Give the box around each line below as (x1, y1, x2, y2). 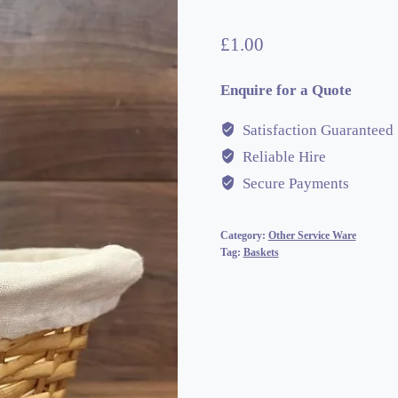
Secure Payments (238, 175, 349, 193)
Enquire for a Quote (219, 82, 352, 99)
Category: (219, 229, 268, 243)
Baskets (243, 246, 279, 259)
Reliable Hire (238, 148, 326, 166)
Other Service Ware (267, 229, 356, 243)
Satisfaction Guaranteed (238, 122, 394, 139)
